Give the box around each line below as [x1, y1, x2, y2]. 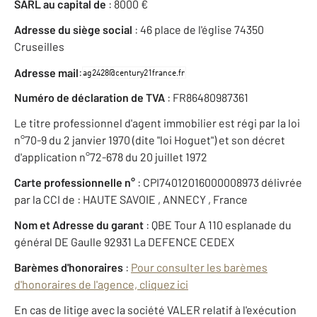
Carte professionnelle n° [14, 175, 135, 190]
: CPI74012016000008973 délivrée [135, 175, 302, 190]
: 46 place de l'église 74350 [132, 23, 264, 37]
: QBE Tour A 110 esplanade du [144, 218, 292, 232]
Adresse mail [14, 65, 79, 79]
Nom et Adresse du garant [14, 218, 144, 232]
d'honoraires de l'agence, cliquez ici [14, 277, 188, 292]
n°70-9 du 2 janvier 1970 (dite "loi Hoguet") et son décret [14, 133, 285, 147]
